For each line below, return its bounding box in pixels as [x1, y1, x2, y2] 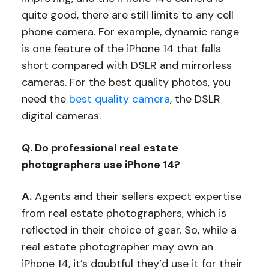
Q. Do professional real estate [21, 141, 178, 156]
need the [21, 92, 69, 107]
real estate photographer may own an [21, 240, 213, 255]
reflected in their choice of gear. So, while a [21, 223, 237, 238]
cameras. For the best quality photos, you [21, 75, 231, 90]
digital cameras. [21, 109, 104, 124]
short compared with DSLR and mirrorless [21, 58, 232, 73]
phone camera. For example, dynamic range [21, 25, 239, 40]
